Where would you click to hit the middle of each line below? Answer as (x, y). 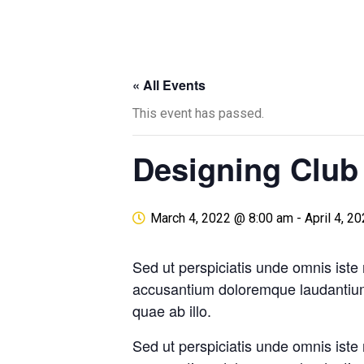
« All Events (169, 85)
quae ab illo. (172, 310)
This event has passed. (198, 113)
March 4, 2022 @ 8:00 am (222, 218)
